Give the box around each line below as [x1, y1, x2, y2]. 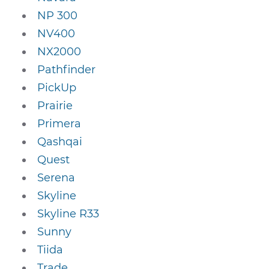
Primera [37, 117, 82, 130]
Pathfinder [37, 63, 96, 76]
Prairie [37, 99, 73, 112]
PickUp [37, 81, 77, 94]
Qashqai [37, 135, 83, 148]
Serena [37, 171, 76, 184]
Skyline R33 [37, 207, 100, 220]
